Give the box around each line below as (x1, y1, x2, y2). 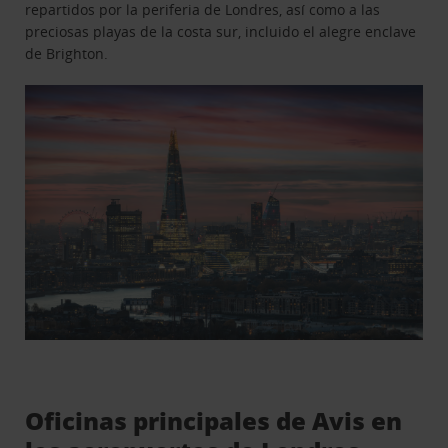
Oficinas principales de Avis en (25, 403, 403, 437)
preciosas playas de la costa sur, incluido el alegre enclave (25, 21, 417, 41)
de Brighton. (25, 43, 109, 63)
